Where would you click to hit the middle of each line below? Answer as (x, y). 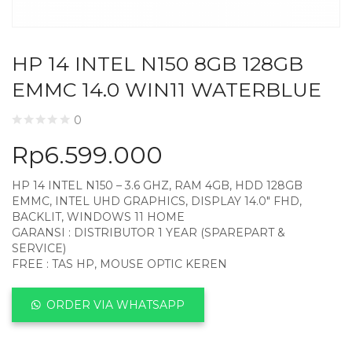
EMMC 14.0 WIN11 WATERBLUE (167, 90)
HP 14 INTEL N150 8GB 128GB (158, 64)
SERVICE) (39, 249)
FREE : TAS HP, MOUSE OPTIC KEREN (119, 264)
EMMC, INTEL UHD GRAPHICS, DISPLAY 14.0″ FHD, (157, 202)
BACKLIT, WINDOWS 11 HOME (98, 217)
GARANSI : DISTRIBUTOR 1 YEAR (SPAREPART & (148, 233)
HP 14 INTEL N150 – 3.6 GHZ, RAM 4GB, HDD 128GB (157, 186)
